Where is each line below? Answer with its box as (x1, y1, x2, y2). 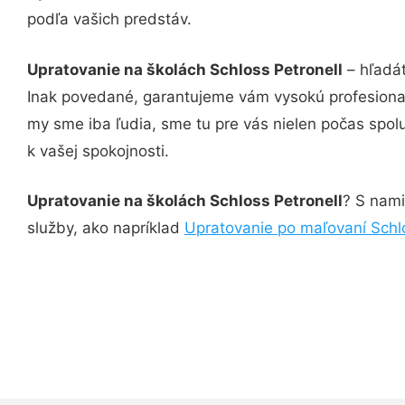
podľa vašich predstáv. (27, 10, 192, 28)
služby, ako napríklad (27, 219, 184, 237)
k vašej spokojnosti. (27, 141, 169, 160)
